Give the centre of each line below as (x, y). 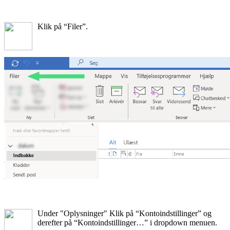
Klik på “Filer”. (63, 26)
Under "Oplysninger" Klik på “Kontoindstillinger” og (124, 213)
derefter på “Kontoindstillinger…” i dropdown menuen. (127, 222)
